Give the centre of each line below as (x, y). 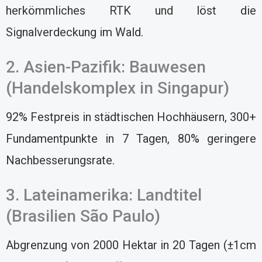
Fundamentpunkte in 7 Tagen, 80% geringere (131, 139)
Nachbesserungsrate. (60, 161)
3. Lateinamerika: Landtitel (104, 195)
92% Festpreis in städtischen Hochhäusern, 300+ (131, 117)
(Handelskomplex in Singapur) (118, 88)
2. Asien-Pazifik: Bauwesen (106, 67)
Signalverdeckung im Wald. (75, 32)
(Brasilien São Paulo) (83, 216)
